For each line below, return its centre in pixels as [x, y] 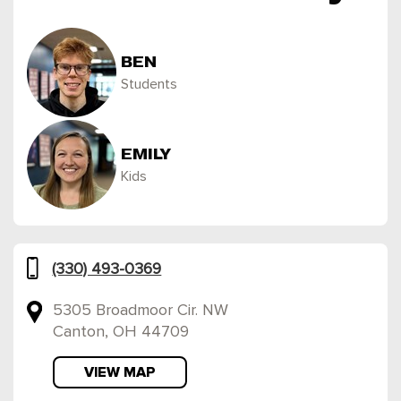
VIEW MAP [119, 372]
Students [149, 84]
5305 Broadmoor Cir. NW [140, 311]
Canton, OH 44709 [120, 332]
